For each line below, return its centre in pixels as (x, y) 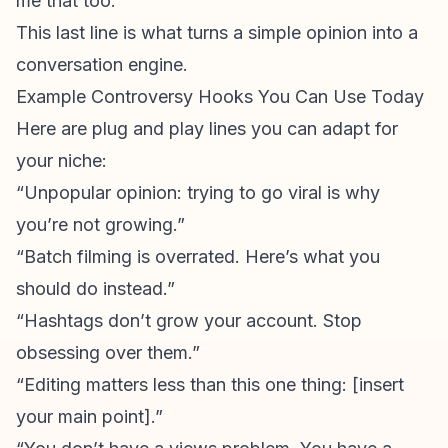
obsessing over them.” (108, 352)
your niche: (61, 160)
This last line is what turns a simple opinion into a (217, 32)
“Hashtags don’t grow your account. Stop (189, 320)
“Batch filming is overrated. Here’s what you (198, 256)
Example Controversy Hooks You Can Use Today (220, 96)
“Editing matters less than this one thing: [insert (210, 384)
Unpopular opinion (100, 192)
